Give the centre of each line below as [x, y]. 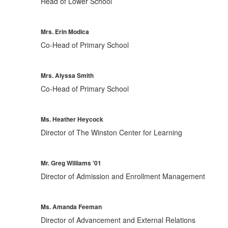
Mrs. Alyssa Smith [67, 75]
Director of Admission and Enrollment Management [123, 176]
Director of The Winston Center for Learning [111, 132]
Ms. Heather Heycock [72, 119]
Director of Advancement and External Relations [118, 220]
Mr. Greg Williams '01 [71, 163]
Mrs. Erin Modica [65, 32]
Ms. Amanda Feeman [71, 207]
